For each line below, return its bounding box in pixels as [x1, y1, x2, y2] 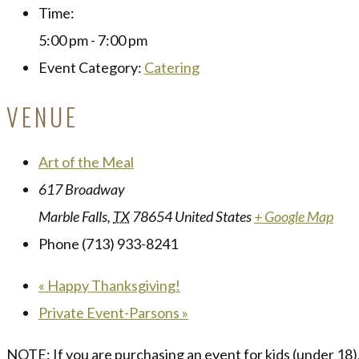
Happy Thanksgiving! [45, 276, 180, 294]
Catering [144, 58, 200, 76]
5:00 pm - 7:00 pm [38, 30, 147, 49]
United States [175, 207, 252, 225]
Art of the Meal [38, 152, 134, 171]
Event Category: [38, 58, 142, 76]
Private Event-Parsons [38, 303, 182, 321]
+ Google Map [254, 207, 333, 225]
